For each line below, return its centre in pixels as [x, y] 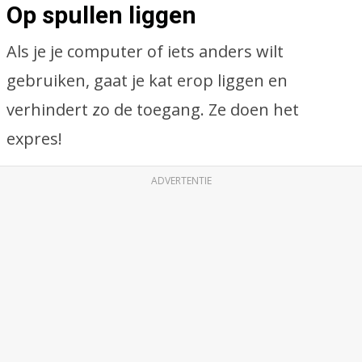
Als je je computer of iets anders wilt [145, 51]
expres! [34, 139]
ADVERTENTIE [181, 181]
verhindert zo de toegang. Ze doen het [153, 109]
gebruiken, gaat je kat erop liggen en [147, 80]
